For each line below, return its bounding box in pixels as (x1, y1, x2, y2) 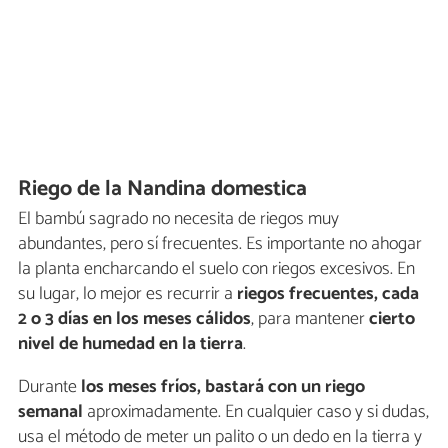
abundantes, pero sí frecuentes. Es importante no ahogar (18, 229, 422, 260)
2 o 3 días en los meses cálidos (18, 304, 251, 335)
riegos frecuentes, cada (237, 279, 419, 310)
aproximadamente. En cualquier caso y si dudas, (83, 397, 429, 428)
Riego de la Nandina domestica (18, 171, 308, 208)
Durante (18, 372, 81, 403)
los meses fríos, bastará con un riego (81, 372, 365, 403)
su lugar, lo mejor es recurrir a (18, 279, 237, 310)
